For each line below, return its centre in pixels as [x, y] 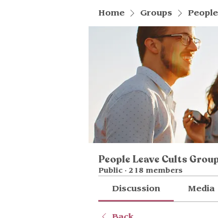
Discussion [136, 189]
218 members [156, 171]
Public [110, 171]
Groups [156, 13]
